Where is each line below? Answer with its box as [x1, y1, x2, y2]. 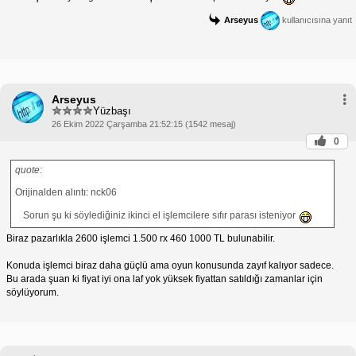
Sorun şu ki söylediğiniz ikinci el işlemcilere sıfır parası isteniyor [23, 209, 298, 221]
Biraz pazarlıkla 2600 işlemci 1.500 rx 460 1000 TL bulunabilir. [6, 232, 275, 244]
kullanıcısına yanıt [280, 14, 352, 25]
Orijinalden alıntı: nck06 [15, 186, 117, 198]
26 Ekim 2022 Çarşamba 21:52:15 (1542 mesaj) [52, 118, 236, 129]
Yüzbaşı [93, 105, 131, 118]
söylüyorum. [6, 286, 59, 298]
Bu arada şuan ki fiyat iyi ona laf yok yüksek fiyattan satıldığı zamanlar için [6, 273, 323, 284]
